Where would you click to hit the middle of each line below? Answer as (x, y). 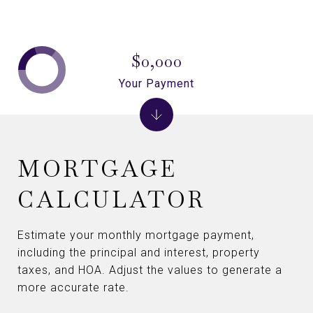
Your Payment (156, 83)
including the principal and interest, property (139, 253)
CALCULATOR (111, 199)
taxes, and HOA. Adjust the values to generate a (150, 270)
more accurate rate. (73, 287)
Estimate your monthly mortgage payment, (136, 235)
